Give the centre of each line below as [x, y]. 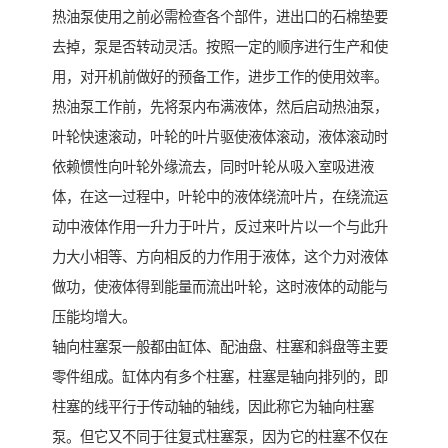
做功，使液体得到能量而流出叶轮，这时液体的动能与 [220, 287]
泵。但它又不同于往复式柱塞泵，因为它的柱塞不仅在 [220, 437]
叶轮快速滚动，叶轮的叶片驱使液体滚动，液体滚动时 [220, 137]
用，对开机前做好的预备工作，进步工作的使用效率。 [220, 77]
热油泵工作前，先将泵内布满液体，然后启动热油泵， [220, 107]
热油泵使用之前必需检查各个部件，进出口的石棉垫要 [220, 17]
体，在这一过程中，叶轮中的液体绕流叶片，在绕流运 [220, 197]
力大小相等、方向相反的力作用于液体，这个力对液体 [220, 257]
